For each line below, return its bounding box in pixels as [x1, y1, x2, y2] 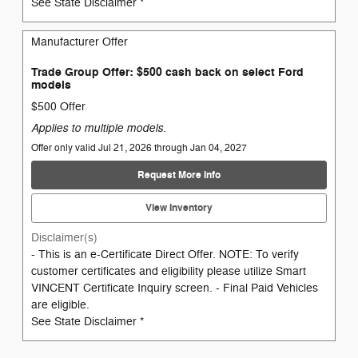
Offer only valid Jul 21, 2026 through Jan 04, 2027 [31, 141, 247, 155]
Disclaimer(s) [31, 230, 97, 245]
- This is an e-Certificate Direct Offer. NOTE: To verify [31, 247, 299, 261]
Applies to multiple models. [31, 121, 166, 136]
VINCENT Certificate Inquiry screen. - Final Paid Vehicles [31, 280, 318, 295]
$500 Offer [31, 100, 86, 114]
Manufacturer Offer [31, 34, 128, 49]
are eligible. [31, 297, 89, 312]
